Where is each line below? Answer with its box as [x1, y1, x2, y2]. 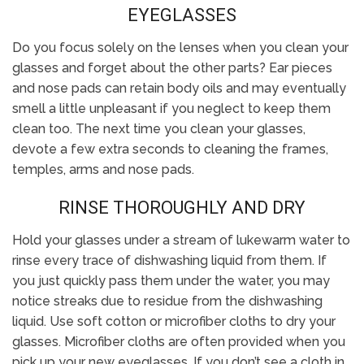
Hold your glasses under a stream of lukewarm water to [12, 232, 350, 248]
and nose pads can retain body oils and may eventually [12, 80, 346, 96]
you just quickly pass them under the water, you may [12, 273, 330, 288]
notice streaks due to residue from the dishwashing [12, 293, 323, 309]
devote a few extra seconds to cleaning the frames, [12, 141, 328, 157]
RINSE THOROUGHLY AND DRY [58, 197, 305, 218]
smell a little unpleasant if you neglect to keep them [12, 101, 331, 116]
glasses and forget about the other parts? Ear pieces [12, 60, 332, 76]
